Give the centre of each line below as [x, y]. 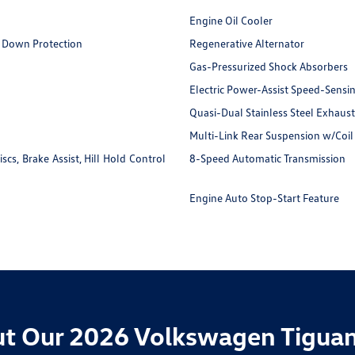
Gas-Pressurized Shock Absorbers [268, 67]
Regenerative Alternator [246, 44]
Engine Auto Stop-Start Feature [264, 198]
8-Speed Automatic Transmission [267, 158]
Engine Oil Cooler [231, 21]
